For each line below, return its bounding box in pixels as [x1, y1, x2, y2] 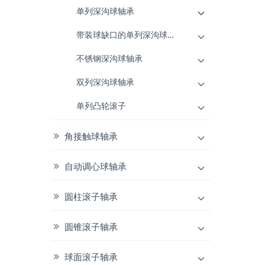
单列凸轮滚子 [76, 99, 126, 111]
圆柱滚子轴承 [64, 190, 118, 202]
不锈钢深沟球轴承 [76, 52, 143, 64]
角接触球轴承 [64, 130, 118, 142]
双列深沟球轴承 [76, 76, 134, 88]
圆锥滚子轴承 [64, 220, 118, 232]
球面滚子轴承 [64, 250, 118, 263]
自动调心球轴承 [64, 160, 127, 172]
